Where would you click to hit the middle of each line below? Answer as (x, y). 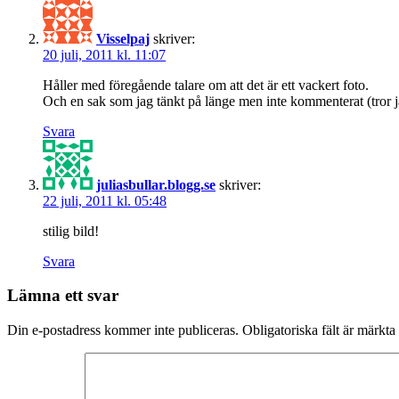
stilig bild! (71, 231)
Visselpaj (123, 38)
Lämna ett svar (63, 296)
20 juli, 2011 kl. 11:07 (104, 54)
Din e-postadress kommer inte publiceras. (123, 330)
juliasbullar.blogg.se (156, 184)
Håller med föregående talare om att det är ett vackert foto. (206, 85)
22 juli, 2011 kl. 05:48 (105, 200)
